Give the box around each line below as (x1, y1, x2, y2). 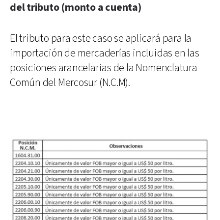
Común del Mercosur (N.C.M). (10, 75, 131, 90)
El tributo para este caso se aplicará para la (10, 31, 192, 46)
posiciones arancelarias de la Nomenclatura (10, 60, 197, 75)
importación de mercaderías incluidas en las (10, 46, 199, 60)
